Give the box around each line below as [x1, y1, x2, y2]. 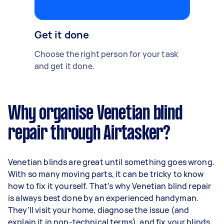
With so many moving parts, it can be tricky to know [8, 168, 204, 179]
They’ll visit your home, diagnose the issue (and [8, 204, 189, 215]
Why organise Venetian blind [8, 105, 182, 123]
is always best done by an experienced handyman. [8, 192, 199, 203]
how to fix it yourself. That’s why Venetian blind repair [8, 180, 211, 191]
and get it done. [34, 60, 94, 71]
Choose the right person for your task [34, 48, 178, 59]
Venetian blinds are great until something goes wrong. [8, 156, 214, 167]
